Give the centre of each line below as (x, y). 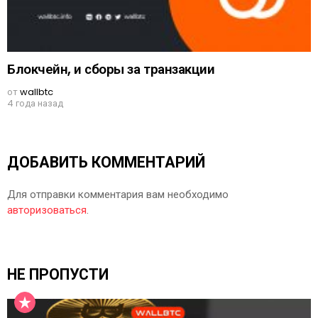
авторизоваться (47, 210)
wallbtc (37, 92)
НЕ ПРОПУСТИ (58, 274)
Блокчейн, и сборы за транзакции (111, 70)
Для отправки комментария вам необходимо (118, 195)
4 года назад (35, 104)
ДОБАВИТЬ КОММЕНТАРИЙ (106, 162)
